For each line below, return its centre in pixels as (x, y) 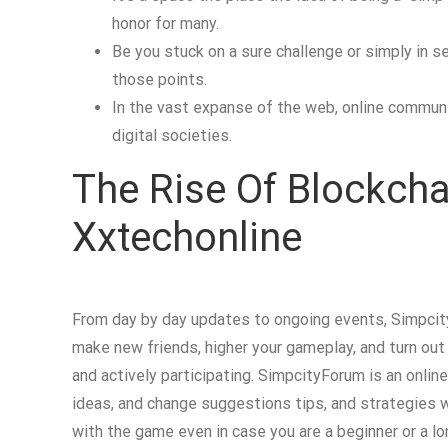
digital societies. (172, 135)
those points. (159, 79)
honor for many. (165, 23)
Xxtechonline (187, 237)
